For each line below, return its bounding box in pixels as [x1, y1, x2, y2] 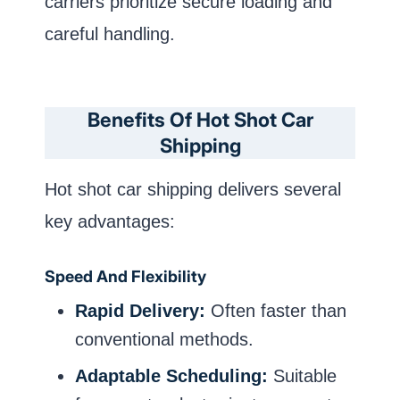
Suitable [268, 365, 337, 386]
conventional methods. [75, 329, 254, 350]
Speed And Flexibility [45, 267, 206, 287]
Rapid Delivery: [75, 301, 205, 321]
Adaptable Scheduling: [75, 365, 268, 386]
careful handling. [45, 24, 175, 45]
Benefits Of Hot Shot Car [87, 108, 313, 132]
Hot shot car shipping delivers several [45, 179, 341, 200]
